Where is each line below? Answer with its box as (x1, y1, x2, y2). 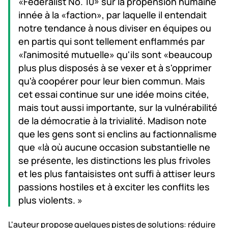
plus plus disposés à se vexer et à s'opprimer (18, 61, 212, 74)
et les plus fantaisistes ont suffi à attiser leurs (18, 167, 215, 180)
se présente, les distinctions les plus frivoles (18, 154, 211, 166)
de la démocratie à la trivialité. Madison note (18, 114, 207, 127)
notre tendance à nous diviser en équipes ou (18, 21, 211, 34)
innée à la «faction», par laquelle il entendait (18, 8, 207, 21)
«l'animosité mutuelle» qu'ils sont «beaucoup (18, 48, 212, 61)
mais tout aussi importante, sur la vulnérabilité (18, 101, 217, 113)
